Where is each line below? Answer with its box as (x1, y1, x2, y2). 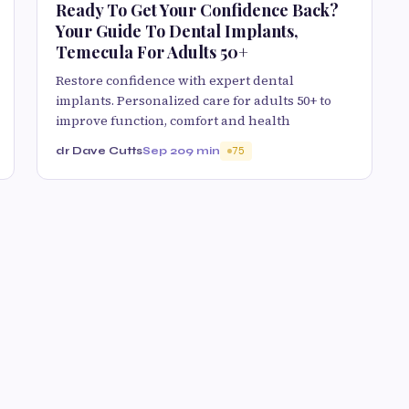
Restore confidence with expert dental (56, 70, 294, 89)
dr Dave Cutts (56, 143, 142, 157)
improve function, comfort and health (56, 110, 290, 130)
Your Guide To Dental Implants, (56, 19, 299, 42)
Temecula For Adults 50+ (56, 40, 248, 63)
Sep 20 (142, 143, 185, 157)
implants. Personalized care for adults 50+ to (56, 90, 331, 110)
